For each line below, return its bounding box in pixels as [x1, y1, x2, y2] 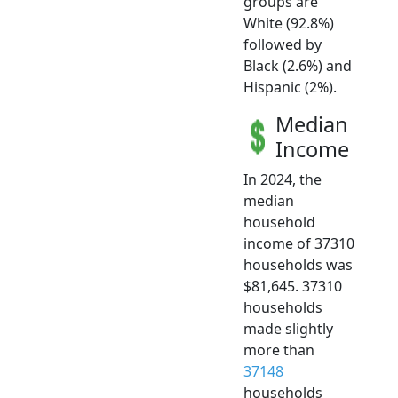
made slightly [243, 318, 333, 338]
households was [243, 254, 353, 275]
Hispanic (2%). [243, 76, 337, 97]
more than [243, 339, 314, 360]
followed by [243, 34, 322, 54]
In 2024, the [243, 169, 322, 189]
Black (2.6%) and [243, 55, 352, 76]
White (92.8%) [243, 12, 334, 33]
